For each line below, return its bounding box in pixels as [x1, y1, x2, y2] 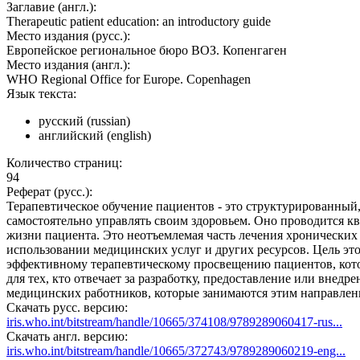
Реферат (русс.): [6, 185, 92, 199]
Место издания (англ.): [6, 58, 130, 72]
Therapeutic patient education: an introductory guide [6, 14, 271, 29]
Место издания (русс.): [6, 29, 130, 43]
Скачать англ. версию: [6, 329, 128, 344]
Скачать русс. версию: [6, 301, 128, 315]
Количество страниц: [6, 156, 122, 170]
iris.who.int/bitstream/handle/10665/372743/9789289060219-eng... [6, 344, 346, 358]
